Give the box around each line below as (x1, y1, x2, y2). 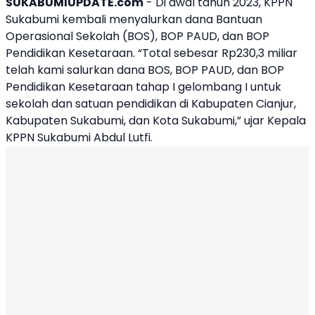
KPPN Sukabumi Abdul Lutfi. (6, 129, 153, 146)
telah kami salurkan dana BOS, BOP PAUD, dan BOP (6, 62, 284, 78)
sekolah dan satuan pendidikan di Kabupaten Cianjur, (6, 96, 296, 112)
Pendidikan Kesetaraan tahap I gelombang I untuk (6, 79, 281, 95)
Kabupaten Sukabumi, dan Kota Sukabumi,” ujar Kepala (6, 112, 306, 129)
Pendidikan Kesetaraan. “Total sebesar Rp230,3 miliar (6, 45, 297, 61)
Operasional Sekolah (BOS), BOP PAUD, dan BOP (6, 28, 269, 44)
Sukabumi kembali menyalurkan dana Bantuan (6, 11, 262, 27)
